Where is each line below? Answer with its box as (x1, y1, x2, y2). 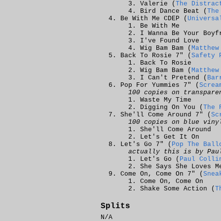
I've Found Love (140, 37, 199, 44)
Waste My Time (140, 96, 191, 104)
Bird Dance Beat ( (140, 7, 207, 15)
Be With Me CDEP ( (120, 15, 187, 22)
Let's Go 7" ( (120, 141, 172, 148)
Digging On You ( (140, 104, 203, 111)
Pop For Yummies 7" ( (120, 81, 199, 89)
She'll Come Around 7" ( (120, 111, 211, 118)
